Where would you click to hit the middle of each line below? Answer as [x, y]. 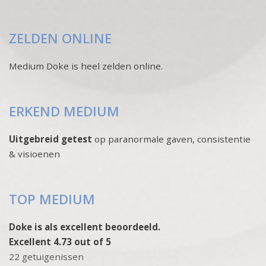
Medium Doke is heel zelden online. [86, 66]
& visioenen [34, 154]
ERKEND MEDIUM [64, 112]
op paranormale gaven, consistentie [171, 139]
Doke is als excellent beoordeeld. [85, 227]
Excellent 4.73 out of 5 [60, 242]
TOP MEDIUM [52, 199]
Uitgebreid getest [50, 139]
